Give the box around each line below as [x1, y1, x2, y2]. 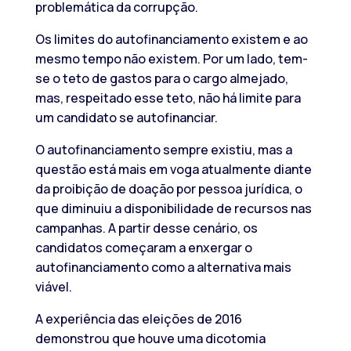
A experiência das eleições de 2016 [34, 309, 242, 327]
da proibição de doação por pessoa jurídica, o [34, 179, 302, 197]
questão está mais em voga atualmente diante [34, 160, 312, 178]
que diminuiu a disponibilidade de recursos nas [34, 199, 312, 217]
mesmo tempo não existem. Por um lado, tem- [34, 49, 308, 67]
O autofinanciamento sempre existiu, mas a [34, 140, 292, 158]
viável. [34, 277, 72, 295]
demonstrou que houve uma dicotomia [34, 329, 266, 347]
